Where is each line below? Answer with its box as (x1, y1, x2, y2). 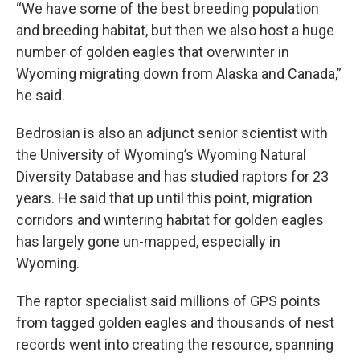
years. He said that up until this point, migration (16, 189, 313, 207)
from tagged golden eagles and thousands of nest (16, 313, 334, 331)
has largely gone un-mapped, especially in (16, 232, 280, 250)
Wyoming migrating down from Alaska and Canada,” (16, 64, 342, 82)
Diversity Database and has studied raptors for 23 (16, 167, 329, 185)
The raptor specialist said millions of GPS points (16, 292, 321, 309)
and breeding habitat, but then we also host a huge (16, 21, 334, 39)
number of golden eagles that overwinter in (16, 43, 289, 60)
